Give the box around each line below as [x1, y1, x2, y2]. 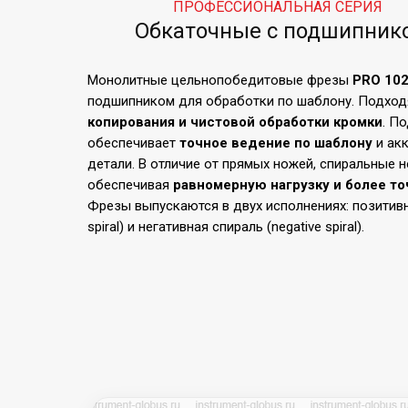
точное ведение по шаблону [179, 135, 372, 151]
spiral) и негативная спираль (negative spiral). [87, 219, 364, 235]
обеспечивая [87, 177, 173, 193]
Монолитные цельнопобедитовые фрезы [87, 72, 352, 88]
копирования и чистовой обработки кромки [87, 114, 382, 130]
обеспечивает [87, 135, 179, 151]
